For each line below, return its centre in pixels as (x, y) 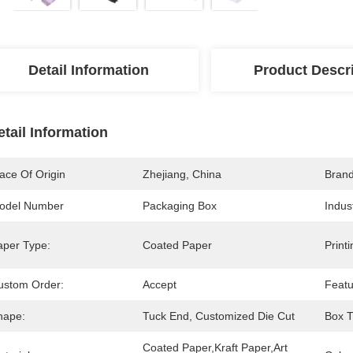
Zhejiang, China (182, 174)
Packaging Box (180, 206)
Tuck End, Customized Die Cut (219, 316)
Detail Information (88, 70)
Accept (160, 284)
